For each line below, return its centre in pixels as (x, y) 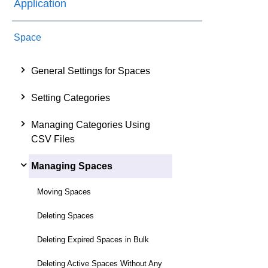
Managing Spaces (72, 166)
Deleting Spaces (66, 215)
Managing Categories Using (91, 124)
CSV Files (53, 139)
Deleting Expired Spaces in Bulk (93, 239)
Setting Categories (71, 98)
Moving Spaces (64, 191)
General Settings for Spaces (91, 71)
